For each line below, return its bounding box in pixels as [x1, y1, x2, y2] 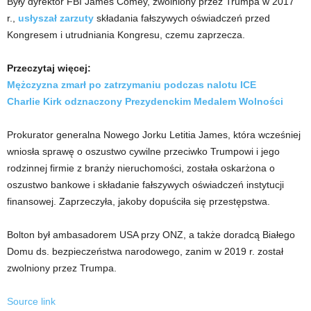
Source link [7, 295, 56, 307]
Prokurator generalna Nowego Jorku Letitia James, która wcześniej [7, 128, 301, 140]
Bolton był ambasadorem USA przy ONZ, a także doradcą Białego [7, 228, 295, 240]
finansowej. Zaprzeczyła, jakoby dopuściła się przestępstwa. [7, 195, 270, 207]
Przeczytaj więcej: [7, 62, 91, 74]
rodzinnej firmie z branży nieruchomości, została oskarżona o [7, 162, 275, 174]
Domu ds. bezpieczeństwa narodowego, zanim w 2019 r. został [7, 245, 283, 257]
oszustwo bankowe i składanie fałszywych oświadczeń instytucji [7, 178, 284, 190]
